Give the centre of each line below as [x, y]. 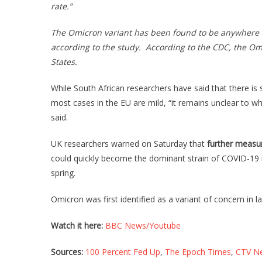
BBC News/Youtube [143, 225]
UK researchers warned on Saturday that [129, 144]
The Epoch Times [198, 252]
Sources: [67, 252]
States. [64, 62]
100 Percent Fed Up [123, 252]
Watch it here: [77, 225]
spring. [63, 173]
